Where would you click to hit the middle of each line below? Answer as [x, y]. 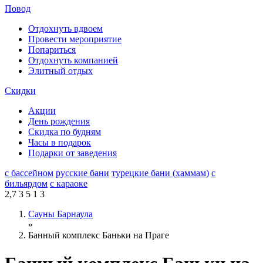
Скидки [20, 91]
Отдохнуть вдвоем [65, 28]
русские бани [82, 173]
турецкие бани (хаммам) [160, 173]
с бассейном [29, 173]
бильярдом [26, 183]
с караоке [69, 183]
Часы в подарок [60, 142]
